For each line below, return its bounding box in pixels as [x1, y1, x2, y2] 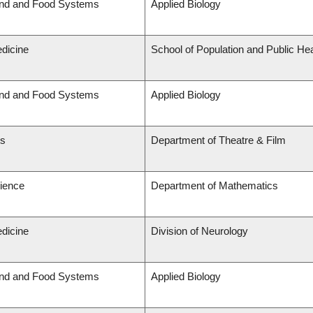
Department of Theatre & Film [151, 134, 286, 147]
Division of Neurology [151, 225, 248, 238]
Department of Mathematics [151, 180, 278, 192]
